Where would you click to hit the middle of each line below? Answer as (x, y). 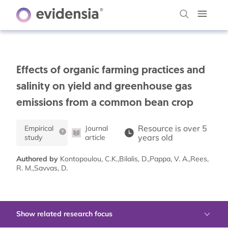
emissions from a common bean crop (105, 103)
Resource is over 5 (173, 128)
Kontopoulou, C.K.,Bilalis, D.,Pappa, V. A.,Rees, (133, 159)
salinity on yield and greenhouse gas (104, 87)
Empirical (39, 128)
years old (156, 137)
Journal (97, 128)
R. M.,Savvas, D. (42, 168)
